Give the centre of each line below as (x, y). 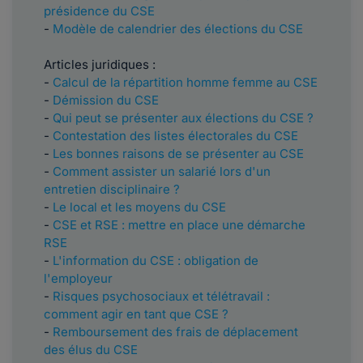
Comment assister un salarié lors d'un (162, 172)
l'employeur (78, 279)
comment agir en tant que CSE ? (136, 314)
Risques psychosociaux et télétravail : (161, 297)
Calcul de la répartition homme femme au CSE (185, 83)
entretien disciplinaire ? (112, 190)
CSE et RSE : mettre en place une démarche (179, 225)
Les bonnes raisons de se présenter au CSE (178, 154)
